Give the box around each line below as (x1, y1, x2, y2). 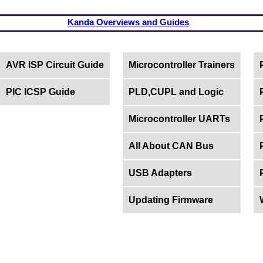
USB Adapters (128, 168, 192, 178)
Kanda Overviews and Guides (67, 17, 189, 27)
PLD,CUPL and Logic (128, 87, 224, 97)
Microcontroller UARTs (128, 114, 230, 124)
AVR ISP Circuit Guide (5, 60, 104, 70)
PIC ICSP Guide (5, 87, 75, 97)
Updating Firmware (128, 195, 213, 205)
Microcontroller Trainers (128, 60, 235, 70)
